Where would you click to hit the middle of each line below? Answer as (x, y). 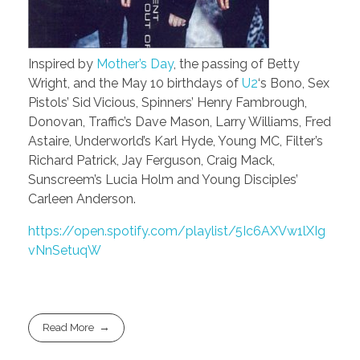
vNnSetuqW (65, 250)
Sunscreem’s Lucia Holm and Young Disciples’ (163, 179)
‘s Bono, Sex (294, 83)
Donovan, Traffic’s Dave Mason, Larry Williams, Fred (180, 121)
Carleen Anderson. (82, 198)
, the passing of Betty (237, 63)
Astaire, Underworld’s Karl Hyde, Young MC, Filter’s (176, 141)
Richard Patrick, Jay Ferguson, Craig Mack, (151, 160)
